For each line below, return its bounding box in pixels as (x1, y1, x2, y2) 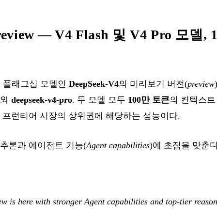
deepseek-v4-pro (11, 94, 72, 105)
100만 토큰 (128, 94, 170, 105)
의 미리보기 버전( (119, 78, 187, 89)
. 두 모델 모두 (72, 94, 128, 105)
